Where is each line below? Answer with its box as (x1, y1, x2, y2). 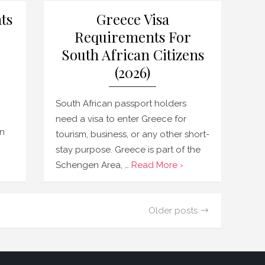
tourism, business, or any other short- (56, 129, 209, 140)
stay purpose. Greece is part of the (56, 144, 201, 155)
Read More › (131, 160, 183, 170)
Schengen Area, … (56, 160, 131, 170)
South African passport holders (56, 98, 186, 109)
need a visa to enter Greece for (56, 114, 186, 124)
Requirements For (74, 27, 191, 46)
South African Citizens (61, 45, 204, 64)
